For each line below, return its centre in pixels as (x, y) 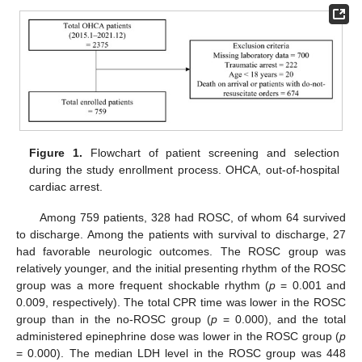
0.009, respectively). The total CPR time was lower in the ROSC (181, 303)
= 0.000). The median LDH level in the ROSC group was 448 (181, 354)
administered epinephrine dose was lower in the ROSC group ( (178, 337)
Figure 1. (56, 152)
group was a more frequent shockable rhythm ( (143, 286)
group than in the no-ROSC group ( (114, 320)
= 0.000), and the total (282, 320)
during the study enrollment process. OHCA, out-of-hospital (184, 169)
